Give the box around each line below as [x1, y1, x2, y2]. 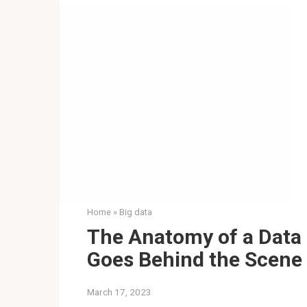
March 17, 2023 [87, 286, 151, 297]
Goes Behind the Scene [87, 247, 302, 271]
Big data [119, 207, 152, 217]
